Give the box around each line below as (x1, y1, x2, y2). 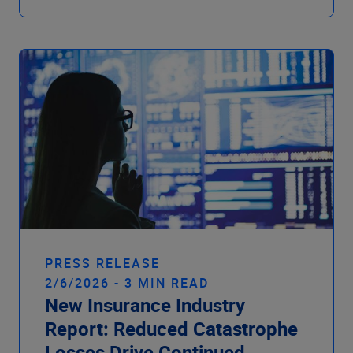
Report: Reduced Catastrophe (45, 315, 298, 341)
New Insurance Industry (45, 292, 245, 318)
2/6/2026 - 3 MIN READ (45, 273, 209, 292)
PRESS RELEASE (45, 254, 160, 272)
